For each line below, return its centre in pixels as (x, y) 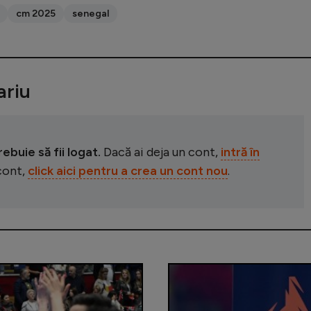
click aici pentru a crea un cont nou (128, 170)
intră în (240, 152)
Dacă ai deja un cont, (161, 152)
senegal (91, 13)
